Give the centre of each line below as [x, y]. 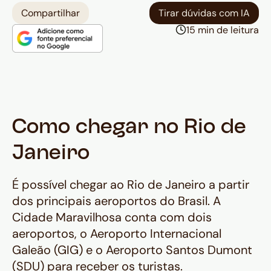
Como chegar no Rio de [129, 128]
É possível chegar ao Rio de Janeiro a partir [131, 185]
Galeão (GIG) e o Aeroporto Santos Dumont [132, 250]
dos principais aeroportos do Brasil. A [116, 201]
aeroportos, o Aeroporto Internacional [117, 234]
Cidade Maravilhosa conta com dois [112, 217]
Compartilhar [51, 13]
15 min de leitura [223, 30]
